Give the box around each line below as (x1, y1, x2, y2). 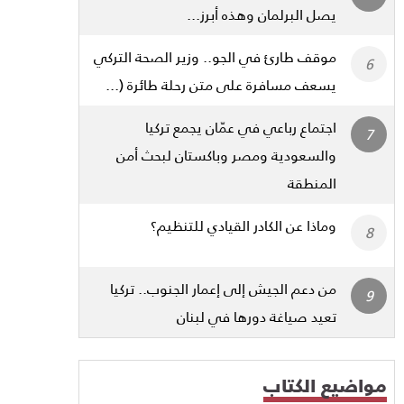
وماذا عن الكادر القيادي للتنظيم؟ (151, 210, 336, 239)
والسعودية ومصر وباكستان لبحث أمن (116, 140, 336, 169)
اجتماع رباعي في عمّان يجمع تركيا (145, 112, 336, 141)
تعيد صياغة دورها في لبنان (177, 301, 336, 330)
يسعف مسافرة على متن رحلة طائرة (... (106, 69, 336, 98)
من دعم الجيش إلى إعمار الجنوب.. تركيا (110, 273, 336, 302)
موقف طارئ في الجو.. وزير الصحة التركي (94, 41, 336, 70)
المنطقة (288, 168, 336, 197)
